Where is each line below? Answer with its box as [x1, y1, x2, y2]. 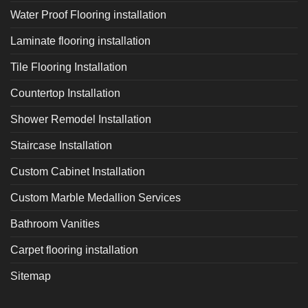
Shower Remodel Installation [10, 113, 151, 125]
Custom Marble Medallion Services [10, 191, 181, 203]
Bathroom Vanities [10, 217, 100, 230]
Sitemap [10, 269, 51, 282]
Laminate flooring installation [10, 34, 151, 47]
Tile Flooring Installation [10, 60, 127, 73]
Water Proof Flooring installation [10, 8, 166, 21]
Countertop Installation [10, 87, 120, 99]
